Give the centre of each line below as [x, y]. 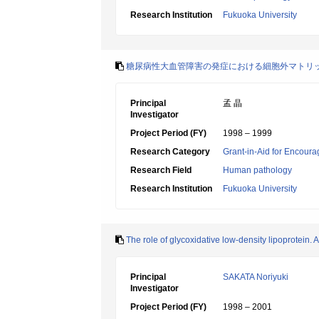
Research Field [161, 170]
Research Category [170, 152]
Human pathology [257, 170]
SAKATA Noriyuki [256, 277]
